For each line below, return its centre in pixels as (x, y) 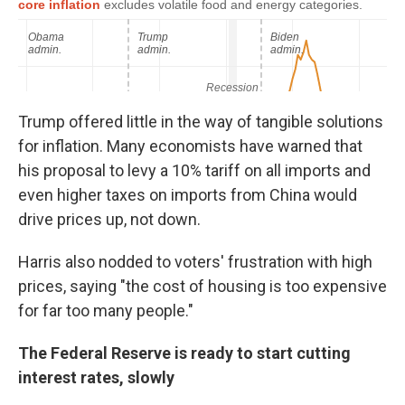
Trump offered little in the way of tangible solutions (201, 122)
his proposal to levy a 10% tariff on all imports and (194, 170)
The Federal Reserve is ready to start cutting (184, 353)
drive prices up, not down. (109, 219)
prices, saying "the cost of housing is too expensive (202, 286)
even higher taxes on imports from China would (188, 195)
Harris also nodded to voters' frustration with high (195, 262)
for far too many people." (106, 311)
